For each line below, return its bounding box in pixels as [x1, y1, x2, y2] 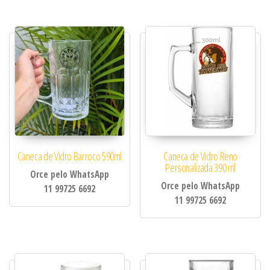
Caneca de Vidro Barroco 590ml [17, 148, 122, 163]
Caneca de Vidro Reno [163, 148, 238, 163]
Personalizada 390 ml [165, 160, 236, 175]
